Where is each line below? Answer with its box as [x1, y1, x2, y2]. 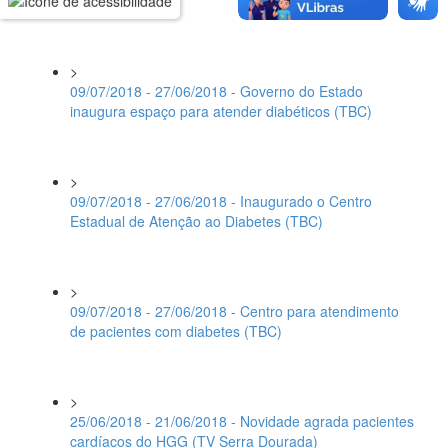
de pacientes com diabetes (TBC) [70, 321, 282, 341]
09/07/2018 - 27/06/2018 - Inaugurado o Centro [70, 191, 372, 211]
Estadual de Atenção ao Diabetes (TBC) [70, 211, 323, 231]
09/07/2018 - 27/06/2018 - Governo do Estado [70, 81, 363, 101]
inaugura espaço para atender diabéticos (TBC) [70, 101, 372, 121]
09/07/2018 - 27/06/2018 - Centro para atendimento [70, 301, 399, 321]
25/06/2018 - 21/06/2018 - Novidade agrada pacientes [70, 411, 414, 431]
